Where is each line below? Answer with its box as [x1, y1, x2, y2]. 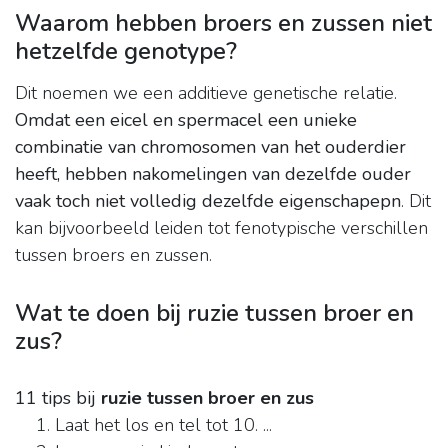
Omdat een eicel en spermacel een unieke [15, 108, 357, 133]
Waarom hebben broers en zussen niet [15, 7, 432, 40]
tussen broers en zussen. [15, 243, 212, 268]
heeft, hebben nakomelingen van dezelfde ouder [15, 162, 411, 187]
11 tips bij [15, 386, 101, 411]
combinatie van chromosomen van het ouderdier [15, 135, 406, 160]
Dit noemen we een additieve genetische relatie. [15, 81, 397, 106]
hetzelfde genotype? [15, 35, 237, 68]
